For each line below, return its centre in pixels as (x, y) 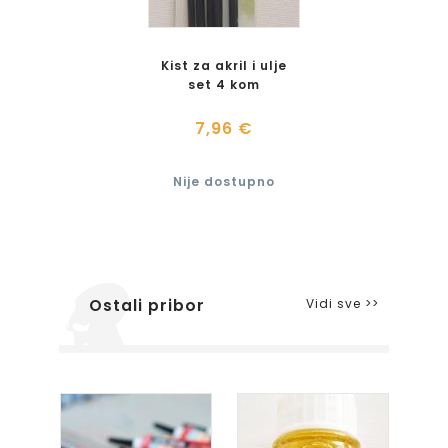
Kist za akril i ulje (224, 65)
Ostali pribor (147, 305)
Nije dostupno (224, 181)
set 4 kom (224, 84)
